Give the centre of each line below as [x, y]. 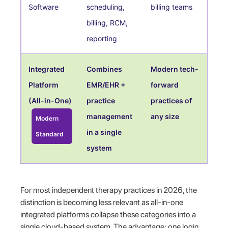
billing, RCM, [107, 22]
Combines [105, 69]
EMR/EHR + [106, 84]
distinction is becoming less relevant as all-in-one [102, 202]
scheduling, [106, 7]
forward [165, 84]
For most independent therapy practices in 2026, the [109, 190]
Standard [50, 134]
